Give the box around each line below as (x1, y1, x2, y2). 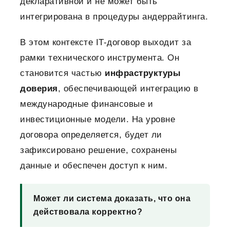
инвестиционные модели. (20, 114, 129, 125)
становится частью (20, 68, 105, 79)
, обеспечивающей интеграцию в (57, 84, 198, 94)
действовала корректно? (33, 207, 142, 217)
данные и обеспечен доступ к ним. (20, 161, 167, 171)
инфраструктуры (105, 68, 181, 79)
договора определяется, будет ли (20, 130, 162, 140)
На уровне (131, 114, 175, 125)
